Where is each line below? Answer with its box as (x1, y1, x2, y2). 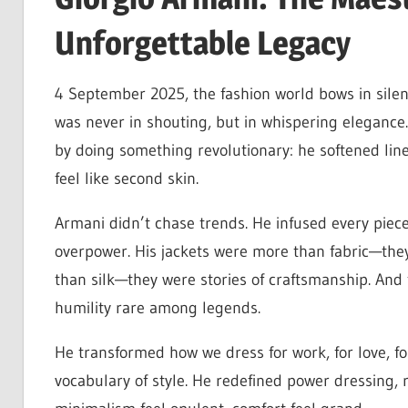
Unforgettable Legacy (54, 22, 351, 63)
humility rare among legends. (54, 298, 260, 319)
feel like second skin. (54, 168, 199, 189)
